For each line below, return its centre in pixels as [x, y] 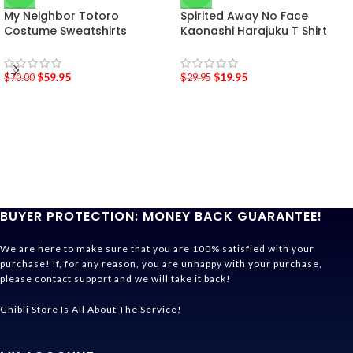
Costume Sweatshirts [65, 31]
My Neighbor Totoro [61, 16]
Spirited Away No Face [244, 16]
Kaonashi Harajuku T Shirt [254, 31]
